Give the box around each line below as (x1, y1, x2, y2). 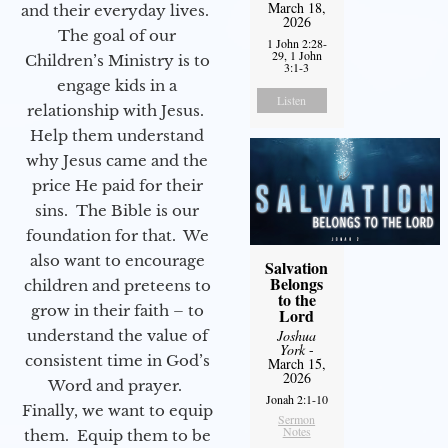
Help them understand (30, 125, 204, 145)
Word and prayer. (48, 375, 186, 395)
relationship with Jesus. (26, 100, 208, 120)
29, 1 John (271, 46, 322, 63)
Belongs (270, 271, 324, 295)
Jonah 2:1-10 (265, 390, 328, 407)
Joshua (277, 325, 317, 345)
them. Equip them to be (23, 425, 211, 445)
